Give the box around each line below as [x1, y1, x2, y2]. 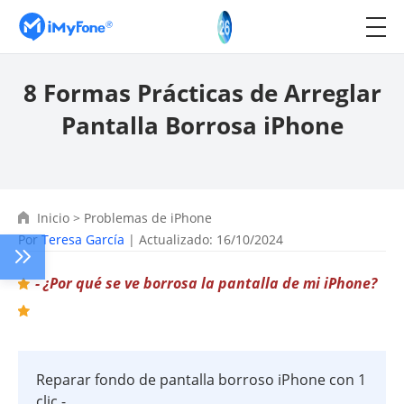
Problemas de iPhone [84, 209, 212, 226]
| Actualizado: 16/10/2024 [124, 231, 283, 248]
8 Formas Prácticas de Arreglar [23, 77, 381, 109]
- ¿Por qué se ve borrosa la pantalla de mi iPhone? [35, 273, 377, 293]
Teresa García [41, 231, 124, 248]
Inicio [37, 209, 69, 226]
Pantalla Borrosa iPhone [60, 109, 344, 142]
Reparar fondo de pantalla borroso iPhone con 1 [36, 370, 366, 390]
